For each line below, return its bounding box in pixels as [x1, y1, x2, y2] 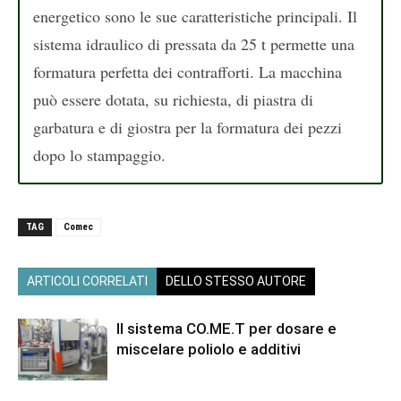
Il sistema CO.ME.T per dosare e [116, 320, 337, 338]
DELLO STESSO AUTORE [166, 274, 306, 289]
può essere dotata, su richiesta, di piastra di [33, 88, 313, 110]
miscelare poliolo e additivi [116, 340, 301, 359]
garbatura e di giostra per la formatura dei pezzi [33, 115, 342, 138]
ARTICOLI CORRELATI [27, 274, 148, 289]
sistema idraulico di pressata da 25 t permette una [33, 32, 354, 55]
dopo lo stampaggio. [33, 143, 166, 166]
